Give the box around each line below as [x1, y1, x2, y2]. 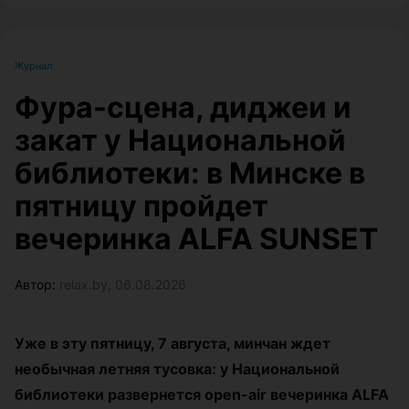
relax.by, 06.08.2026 [59, 276, 186, 292]
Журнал [15, 58, 52, 72]
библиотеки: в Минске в [15, 154, 365, 191]
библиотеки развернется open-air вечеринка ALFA [15, 384, 389, 404]
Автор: [15, 276, 59, 292]
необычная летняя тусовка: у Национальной [15, 359, 340, 378]
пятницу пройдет [15, 187, 268, 224]
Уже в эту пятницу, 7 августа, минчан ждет [15, 333, 330, 352]
